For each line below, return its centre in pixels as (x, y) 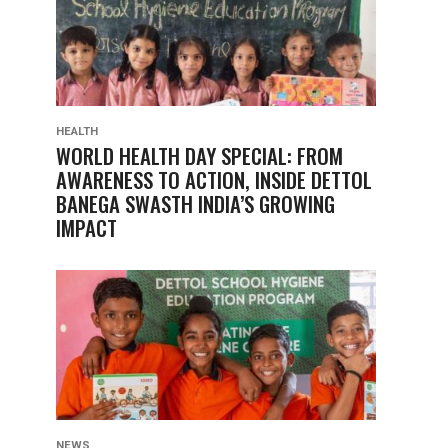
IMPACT (86, 227)
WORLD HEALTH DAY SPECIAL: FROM (199, 155)
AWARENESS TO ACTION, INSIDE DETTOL (214, 179)
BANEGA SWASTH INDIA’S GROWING (195, 203)
